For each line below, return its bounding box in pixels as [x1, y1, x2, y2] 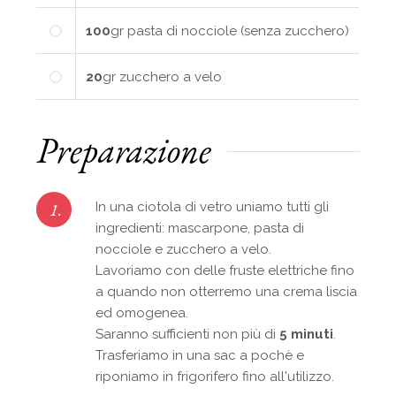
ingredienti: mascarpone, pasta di [95, 219, 305, 236]
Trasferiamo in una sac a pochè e [95, 346, 305, 363]
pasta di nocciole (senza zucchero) [127, 22, 350, 39]
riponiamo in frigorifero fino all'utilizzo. [95, 368, 335, 385]
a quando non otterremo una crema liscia [95, 283, 358, 300]
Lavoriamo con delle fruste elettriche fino [95, 262, 355, 278]
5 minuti [279, 325, 334, 342]
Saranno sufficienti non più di [95, 325, 280, 342]
